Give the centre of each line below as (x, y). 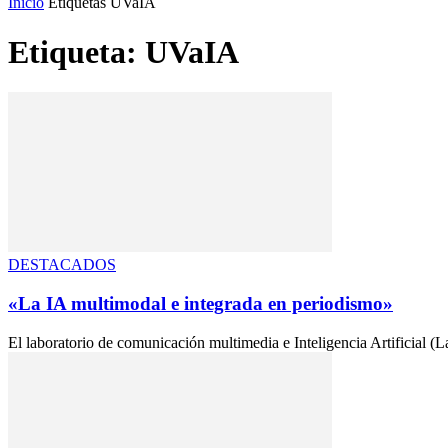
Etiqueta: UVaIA (123, 51)
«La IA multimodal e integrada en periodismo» (200, 303)
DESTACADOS (62, 265)
